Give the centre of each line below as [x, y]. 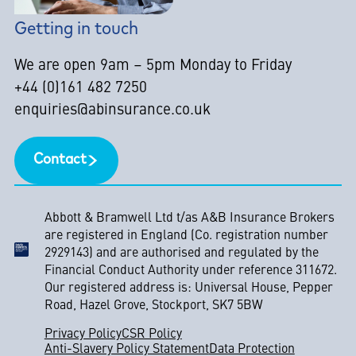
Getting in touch [76, 29]
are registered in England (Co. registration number [186, 236]
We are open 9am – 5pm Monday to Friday [153, 66]
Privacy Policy [83, 335]
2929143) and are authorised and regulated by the [181, 254]
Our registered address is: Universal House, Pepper [188, 289]
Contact [60, 161]
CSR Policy [151, 335]
